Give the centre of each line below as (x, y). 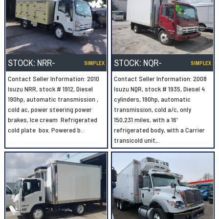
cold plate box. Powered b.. (45, 130)
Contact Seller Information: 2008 (161, 79)
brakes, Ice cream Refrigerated (52, 120)
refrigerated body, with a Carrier (160, 130)
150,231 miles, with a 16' (146, 120)
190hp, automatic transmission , (53, 99)
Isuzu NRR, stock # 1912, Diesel (50, 89)
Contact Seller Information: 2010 (53, 79)
